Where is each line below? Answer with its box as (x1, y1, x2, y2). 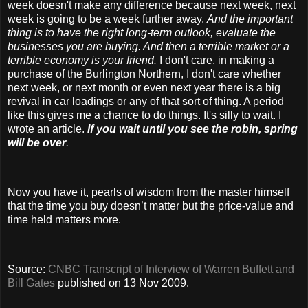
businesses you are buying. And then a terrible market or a (8, 41, 289, 53)
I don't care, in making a (159, 54, 274, 67)
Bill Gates (8, 276, 55, 289)
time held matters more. (8, 213, 121, 225)
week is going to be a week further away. (8, 13, 207, 25)
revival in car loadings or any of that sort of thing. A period (8, 96, 284, 108)
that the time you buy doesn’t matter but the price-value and (8, 199, 294, 212)
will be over (8, 137, 66, 149)
